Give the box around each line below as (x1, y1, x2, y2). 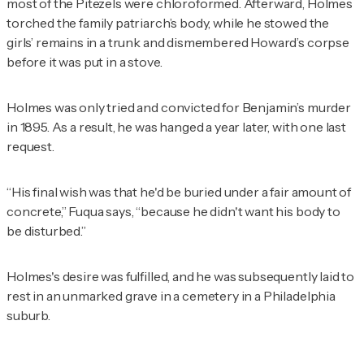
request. (6, 138, 54, 155)
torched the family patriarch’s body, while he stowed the (6, 15, 330, 32)
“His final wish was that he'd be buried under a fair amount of (6, 184, 352, 201)
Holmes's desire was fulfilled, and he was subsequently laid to (6, 268, 355, 285)
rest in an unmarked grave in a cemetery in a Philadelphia (6, 288, 336, 305)
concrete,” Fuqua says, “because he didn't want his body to (6, 203, 340, 220)
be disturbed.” (6, 223, 86, 240)
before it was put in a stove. (6, 54, 162, 71)
